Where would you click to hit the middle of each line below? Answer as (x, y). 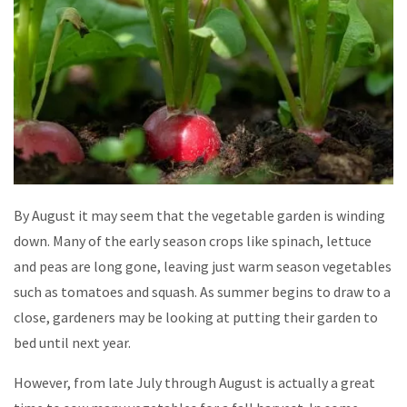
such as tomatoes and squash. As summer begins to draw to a (202, 292)
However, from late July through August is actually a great (194, 383)
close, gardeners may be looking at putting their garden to (196, 318)
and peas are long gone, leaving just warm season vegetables (203, 267)
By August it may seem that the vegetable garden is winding (199, 216)
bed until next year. (72, 343)
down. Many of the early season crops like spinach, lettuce (193, 241)
